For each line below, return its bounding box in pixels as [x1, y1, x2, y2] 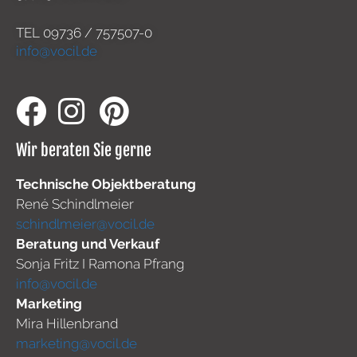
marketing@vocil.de [16, 335, 137, 352]
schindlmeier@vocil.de [16, 216, 155, 233]
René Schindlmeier [16, 196, 134, 213]
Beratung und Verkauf [16, 236, 159, 253]
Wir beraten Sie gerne [16, 140, 151, 161]
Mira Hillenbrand [16, 316, 118, 332]
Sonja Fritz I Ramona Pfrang [16, 256, 187, 273]
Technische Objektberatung [16, 176, 196, 193]
